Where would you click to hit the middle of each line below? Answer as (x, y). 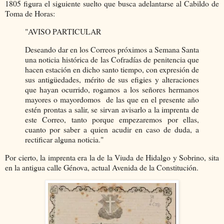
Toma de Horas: (31, 13)
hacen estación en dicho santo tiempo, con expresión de (112, 69)
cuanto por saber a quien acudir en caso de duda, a (112, 129)
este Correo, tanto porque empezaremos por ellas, (112, 119)
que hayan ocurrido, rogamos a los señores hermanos (112, 89)
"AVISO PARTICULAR (63, 31)
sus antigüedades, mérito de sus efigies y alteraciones (112, 79)
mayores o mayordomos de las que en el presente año (112, 99)
